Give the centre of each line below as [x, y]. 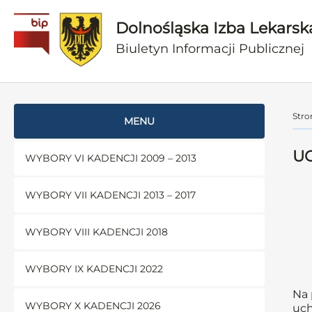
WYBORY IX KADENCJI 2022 [94, 269]
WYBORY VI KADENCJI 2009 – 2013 [111, 158]
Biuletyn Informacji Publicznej [210, 48]
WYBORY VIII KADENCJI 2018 [96, 232]
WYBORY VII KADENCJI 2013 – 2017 [110, 195]
